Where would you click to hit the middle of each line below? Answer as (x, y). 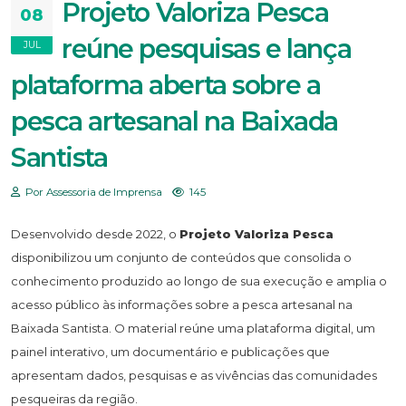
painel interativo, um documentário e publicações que (170, 351)
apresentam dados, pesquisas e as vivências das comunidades (194, 375)
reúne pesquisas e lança (207, 48)
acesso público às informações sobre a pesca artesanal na (182, 304)
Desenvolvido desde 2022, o (95, 233)
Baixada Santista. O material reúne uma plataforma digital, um (193, 328)
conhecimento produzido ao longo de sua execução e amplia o (199, 280)
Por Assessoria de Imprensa (92, 192)
